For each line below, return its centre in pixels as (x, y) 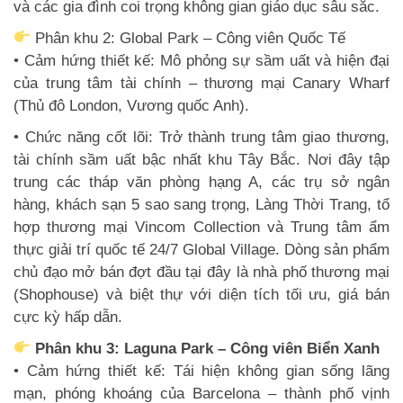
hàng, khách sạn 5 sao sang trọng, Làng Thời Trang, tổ (201, 204)
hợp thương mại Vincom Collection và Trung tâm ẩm (201, 227)
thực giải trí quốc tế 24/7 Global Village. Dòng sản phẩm (201, 249)
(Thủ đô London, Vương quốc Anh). (131, 105)
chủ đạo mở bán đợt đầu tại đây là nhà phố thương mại (201, 272)
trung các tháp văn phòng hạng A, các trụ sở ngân (201, 182)
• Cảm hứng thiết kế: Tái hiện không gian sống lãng (201, 371)
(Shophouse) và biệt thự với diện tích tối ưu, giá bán (201, 294)
